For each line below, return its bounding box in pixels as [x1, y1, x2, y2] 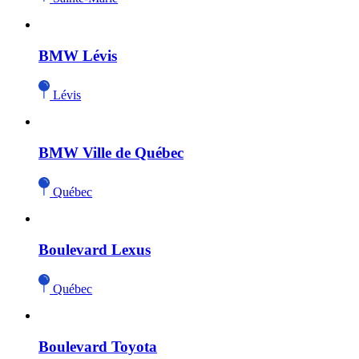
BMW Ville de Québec [38, 144, 184, 162]
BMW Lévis [38, 47, 117, 65]
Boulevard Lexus [38, 240, 151, 258]
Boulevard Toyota [38, 337, 157, 355]
